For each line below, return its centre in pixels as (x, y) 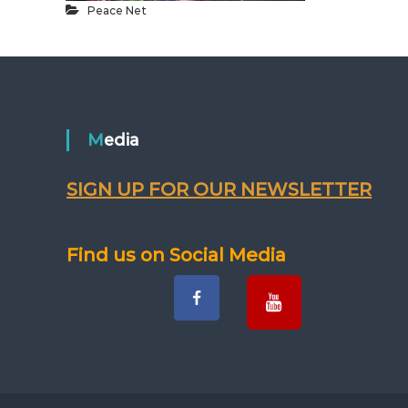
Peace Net (117, 10)
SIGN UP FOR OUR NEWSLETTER (219, 189)
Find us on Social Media (177, 255)
